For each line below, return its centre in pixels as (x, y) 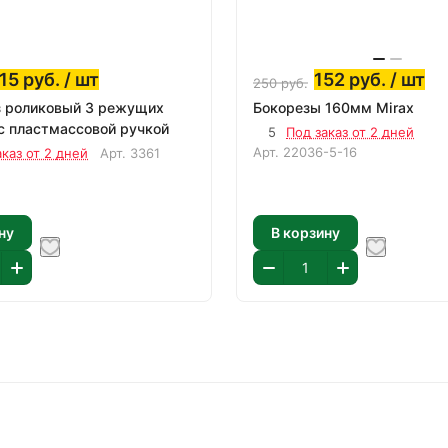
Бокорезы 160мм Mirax (333, 107)
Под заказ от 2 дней (350, 132)
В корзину (305, 232)
